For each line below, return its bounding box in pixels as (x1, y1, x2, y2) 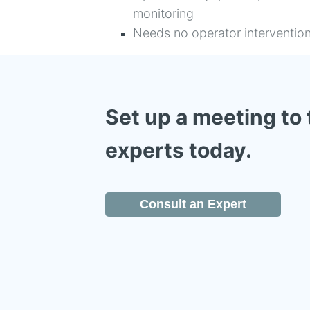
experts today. (105, 138, 257, 163)
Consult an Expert (140, 197, 246, 211)
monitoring (133, 6, 194, 21)
